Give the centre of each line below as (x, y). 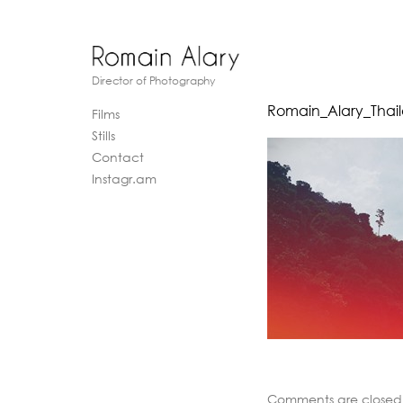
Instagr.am (124, 179)
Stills (103, 136)
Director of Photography (154, 81)
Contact (118, 157)
